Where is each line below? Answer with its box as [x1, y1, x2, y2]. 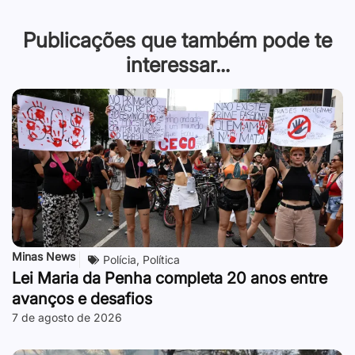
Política [143, 253, 180, 267]
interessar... [125, 52, 230, 78]
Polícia [103, 253, 136, 267]
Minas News [12, 250, 75, 264]
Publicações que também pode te [23, 28, 332, 53]
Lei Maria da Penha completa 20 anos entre [12, 269, 327, 288]
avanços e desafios [12, 289, 152, 309]
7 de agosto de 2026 [12, 311, 122, 325]
